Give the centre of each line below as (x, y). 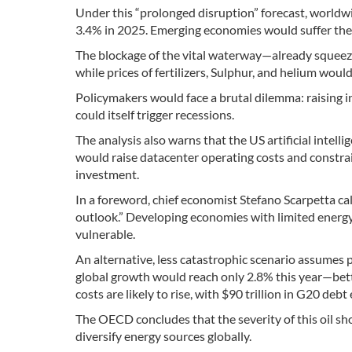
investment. (107, 174)
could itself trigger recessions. (156, 114)
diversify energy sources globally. (163, 336)
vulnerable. (105, 234)
